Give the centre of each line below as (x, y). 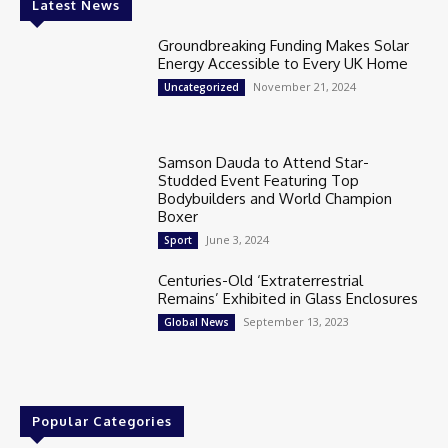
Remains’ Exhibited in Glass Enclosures (288, 299)
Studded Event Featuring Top (259, 181)
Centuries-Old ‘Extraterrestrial (261, 281)
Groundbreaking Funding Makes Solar (284, 45)
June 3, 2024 (238, 240)
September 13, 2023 (296, 322)
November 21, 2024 (305, 86)
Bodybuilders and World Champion (275, 199)
